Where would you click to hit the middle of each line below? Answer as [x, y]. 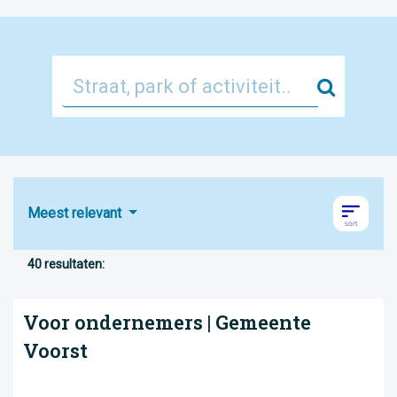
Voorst [55, 350]
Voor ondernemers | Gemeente [167, 322]
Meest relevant [76, 213]
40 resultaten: [66, 264]
